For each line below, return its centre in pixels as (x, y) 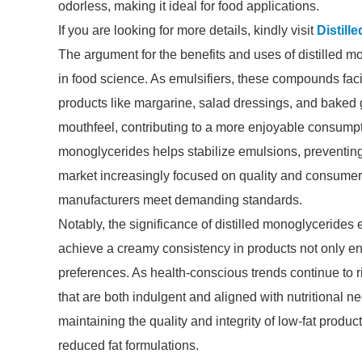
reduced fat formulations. (128, 345)
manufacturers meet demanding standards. (180, 200)
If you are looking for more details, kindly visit (187, 30)
